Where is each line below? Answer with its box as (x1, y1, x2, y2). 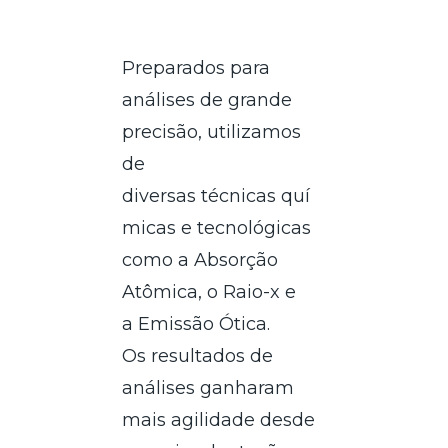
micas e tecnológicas (122, 216, 312, 239)
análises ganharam (122, 376, 295, 399)
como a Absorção (122, 248, 279, 271)
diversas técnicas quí (122, 184, 311, 207)
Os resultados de (122, 344, 274, 367)
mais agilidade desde (122, 408, 316, 431)
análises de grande (122, 88, 293, 111)
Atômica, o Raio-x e (122, 280, 297, 303)
